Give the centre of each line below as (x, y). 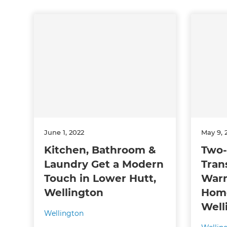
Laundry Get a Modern (104, 164)
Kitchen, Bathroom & (100, 150)
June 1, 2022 (64, 132)
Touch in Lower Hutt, (100, 178)
